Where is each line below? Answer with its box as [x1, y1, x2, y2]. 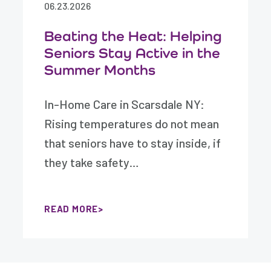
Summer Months [44, 61, 156, 78]
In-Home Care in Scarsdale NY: [44, 97, 205, 111]
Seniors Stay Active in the [44, 44, 221, 61]
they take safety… [44, 155, 140, 169]
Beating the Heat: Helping [44, 27, 223, 44]
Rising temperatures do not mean [44, 116, 220, 131]
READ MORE [44, 203, 99, 214]
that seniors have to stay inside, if [44, 135, 221, 150]
